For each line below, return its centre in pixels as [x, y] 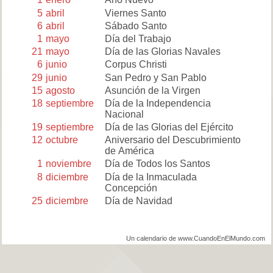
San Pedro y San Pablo [155, 77]
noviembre [69, 164]
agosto [61, 90]
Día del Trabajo [138, 38]
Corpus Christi [136, 65]
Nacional [124, 114]
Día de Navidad [138, 200]
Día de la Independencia [158, 103]
